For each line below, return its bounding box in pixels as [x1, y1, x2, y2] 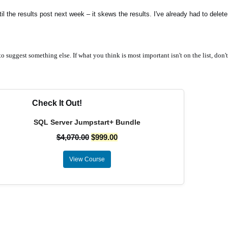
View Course [69, 156, 105, 163]
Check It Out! [32, 99, 82, 107]
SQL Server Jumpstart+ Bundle [33, 118, 140, 126]
